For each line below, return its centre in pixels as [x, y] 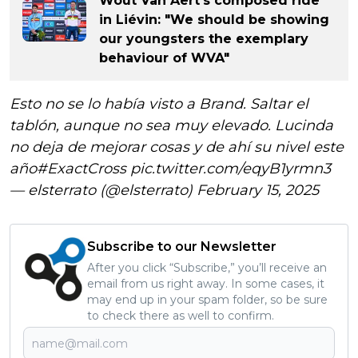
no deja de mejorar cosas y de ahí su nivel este [177, 147]
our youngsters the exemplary [204, 38]
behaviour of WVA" [164, 58]
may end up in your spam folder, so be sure [207, 299]
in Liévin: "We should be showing [214, 19]
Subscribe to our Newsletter [182, 246]
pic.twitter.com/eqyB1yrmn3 [231, 168]
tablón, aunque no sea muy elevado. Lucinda [171, 125]
